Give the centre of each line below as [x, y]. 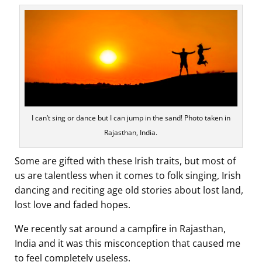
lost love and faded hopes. [73, 205]
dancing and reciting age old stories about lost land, [129, 190]
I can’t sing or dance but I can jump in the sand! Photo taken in [131, 118]
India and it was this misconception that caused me [127, 244]
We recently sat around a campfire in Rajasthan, [120, 229]
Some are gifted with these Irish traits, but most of [125, 161]
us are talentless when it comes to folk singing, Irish [128, 176]
